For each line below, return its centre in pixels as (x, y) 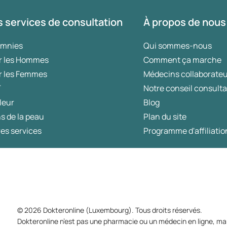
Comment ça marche (183, 60)
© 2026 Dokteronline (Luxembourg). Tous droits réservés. (109, 210)
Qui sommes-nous (178, 46)
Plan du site (165, 117)
